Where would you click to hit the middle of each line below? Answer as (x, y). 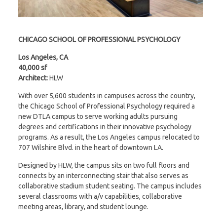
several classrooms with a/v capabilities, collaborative (100, 196)
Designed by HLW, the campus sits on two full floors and (104, 165)
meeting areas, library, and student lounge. (83, 207)
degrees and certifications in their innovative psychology (105, 127)
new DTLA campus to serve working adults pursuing (98, 116)
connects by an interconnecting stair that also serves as (103, 176)
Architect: (33, 78)
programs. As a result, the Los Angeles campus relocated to (109, 137)
